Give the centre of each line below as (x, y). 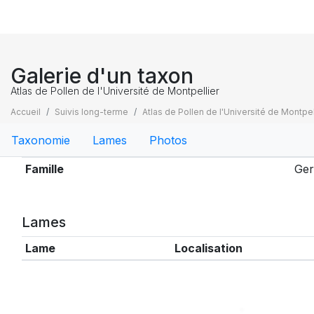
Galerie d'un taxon (102, 76)
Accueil (26, 112)
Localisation (208, 248)
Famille (44, 169)
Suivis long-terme (91, 112)
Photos (168, 140)
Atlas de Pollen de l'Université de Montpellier (115, 91)
